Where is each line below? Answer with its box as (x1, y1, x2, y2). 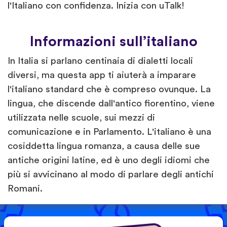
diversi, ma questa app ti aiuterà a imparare (8, 70, 196, 80)
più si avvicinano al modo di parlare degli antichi (8, 169, 214, 179)
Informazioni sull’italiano (29, 34, 198, 49)
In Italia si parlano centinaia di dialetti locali (8, 56, 193, 66)
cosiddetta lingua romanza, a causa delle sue (8, 141, 200, 151)
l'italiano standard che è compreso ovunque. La (8, 84, 211, 94)
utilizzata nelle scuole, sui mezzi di (8, 112, 155, 123)
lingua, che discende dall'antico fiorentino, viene (8, 98, 215, 108)
